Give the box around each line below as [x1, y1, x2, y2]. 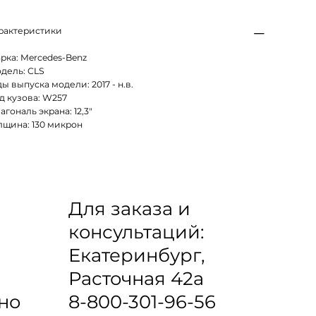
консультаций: [68, 220, 204, 243]
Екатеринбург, [68, 243, 205, 266]
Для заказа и [68, 197, 190, 219]
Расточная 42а [68, 267, 204, 289]
